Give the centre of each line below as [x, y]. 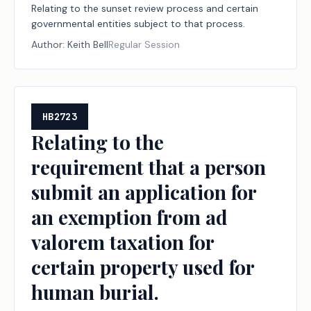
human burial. [95, 292]
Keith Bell [88, 44]
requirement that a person [149, 167]
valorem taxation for [123, 242]
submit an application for [144, 192]
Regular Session [144, 44]
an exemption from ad [129, 217]
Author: [49, 44]
